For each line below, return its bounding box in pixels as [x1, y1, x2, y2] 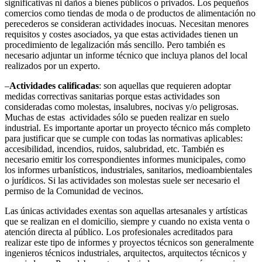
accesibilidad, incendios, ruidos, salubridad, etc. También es [5, 143, 224, 154]
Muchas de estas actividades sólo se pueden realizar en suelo [5, 112, 229, 122]
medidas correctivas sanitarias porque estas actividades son [5, 91, 220, 101]
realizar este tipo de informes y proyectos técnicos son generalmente [5, 237, 254, 247]
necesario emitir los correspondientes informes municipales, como [5, 154, 246, 164]
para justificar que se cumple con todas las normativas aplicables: [5, 133, 243, 143]
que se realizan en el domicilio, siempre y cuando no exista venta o [5, 216, 250, 226]
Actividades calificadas [9, 80, 99, 91]
